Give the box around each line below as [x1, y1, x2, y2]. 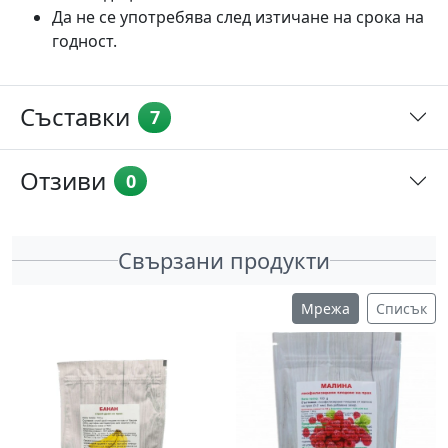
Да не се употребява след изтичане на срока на [52, 6, 424, 29]
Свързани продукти [118, 246, 330, 276]
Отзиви [20, 163, 106, 197]
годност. [52, 30, 117, 53]
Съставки [20, 100, 130, 134]
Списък [376, 299, 427, 319]
